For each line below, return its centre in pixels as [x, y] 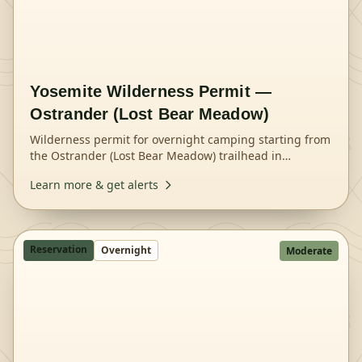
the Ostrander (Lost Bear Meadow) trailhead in [156, 156]
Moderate [309, 251]
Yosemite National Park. [94, 172]
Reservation [59, 249]
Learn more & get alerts [94, 185]
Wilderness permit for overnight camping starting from [180, 139]
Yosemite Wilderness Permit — [151, 91]
